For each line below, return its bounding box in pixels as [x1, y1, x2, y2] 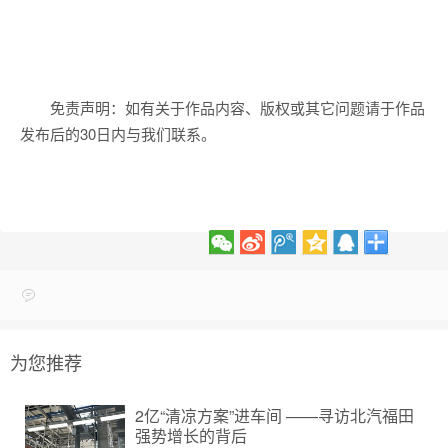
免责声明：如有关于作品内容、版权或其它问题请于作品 [50, 97, 425, 118]
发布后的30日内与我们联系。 [20, 123, 216, 144]
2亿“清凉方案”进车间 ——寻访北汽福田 [135, 404, 414, 427]
